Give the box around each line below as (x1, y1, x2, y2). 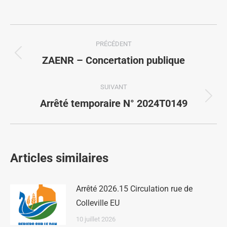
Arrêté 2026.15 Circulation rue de (76, 184, 193, 194)
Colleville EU (76, 198, 120, 208)
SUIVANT (100, 83, 127, 91)
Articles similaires (10, 151, 108, 165)
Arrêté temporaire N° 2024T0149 (40, 97, 187, 109)
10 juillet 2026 (76, 215, 116, 223)
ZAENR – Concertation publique (42, 54, 185, 66)
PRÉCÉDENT (95, 40, 132, 48)
